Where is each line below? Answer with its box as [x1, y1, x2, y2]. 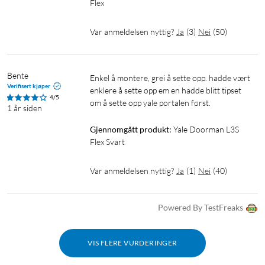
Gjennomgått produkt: [90, 124, 172, 135]
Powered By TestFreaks [158, 202, 243, 213]
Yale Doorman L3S [173, 124, 239, 135]
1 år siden [7, 103, 42, 114]
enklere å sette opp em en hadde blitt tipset [90, 85, 241, 96]
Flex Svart [90, 137, 125, 147]
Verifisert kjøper [7, 82, 50, 90]
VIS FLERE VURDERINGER [88, 238, 177, 248]
